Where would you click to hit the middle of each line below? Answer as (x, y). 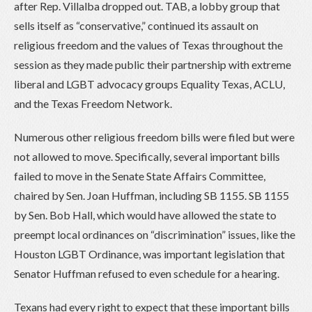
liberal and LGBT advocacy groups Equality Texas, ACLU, (149, 84)
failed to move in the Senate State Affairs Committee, (140, 175)
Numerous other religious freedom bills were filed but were (154, 136)
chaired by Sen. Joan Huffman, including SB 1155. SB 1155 (151, 195)
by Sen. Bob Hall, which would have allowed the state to (145, 214)
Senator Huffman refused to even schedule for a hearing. (147, 273)
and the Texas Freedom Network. (93, 103)
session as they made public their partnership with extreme (153, 64)
